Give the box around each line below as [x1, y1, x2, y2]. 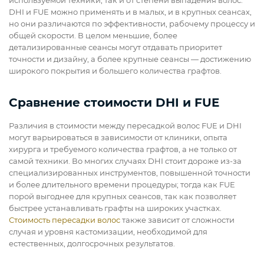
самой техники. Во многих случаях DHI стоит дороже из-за [9, 156, 242, 166]
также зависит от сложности [120, 215, 235, 225]
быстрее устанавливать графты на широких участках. [9, 203, 222, 213]
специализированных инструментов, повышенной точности [9, 168, 250, 178]
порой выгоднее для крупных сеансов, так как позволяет [9, 192, 236, 202]
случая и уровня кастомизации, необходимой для [9, 227, 207, 237]
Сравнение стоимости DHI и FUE [9, 95, 219, 110]
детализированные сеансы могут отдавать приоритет [9, 42, 222, 52]
